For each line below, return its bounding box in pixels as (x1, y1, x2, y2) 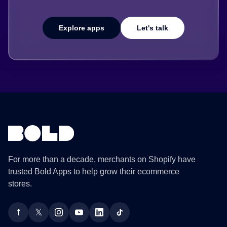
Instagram (58, 213, 94, 222)
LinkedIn (98, 213, 130, 222)
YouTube (78, 213, 111, 222)
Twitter (37, 213, 62, 222)
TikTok (119, 213, 142, 222)
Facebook (17, 213, 54, 222)
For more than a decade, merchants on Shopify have (8, 155, 196, 164)
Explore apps (59, 23, 104, 32)
